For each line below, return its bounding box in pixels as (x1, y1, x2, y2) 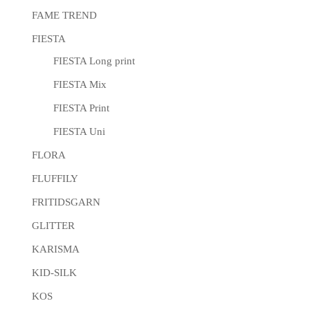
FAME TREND (32, 10, 97, 21)
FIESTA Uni (53, 126, 105, 138)
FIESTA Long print (53, 55, 135, 67)
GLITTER (32, 220, 75, 232)
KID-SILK (32, 267, 77, 279)
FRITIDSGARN (32, 197, 100, 208)
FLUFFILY (32, 173, 78, 185)
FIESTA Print (53, 102, 109, 114)
